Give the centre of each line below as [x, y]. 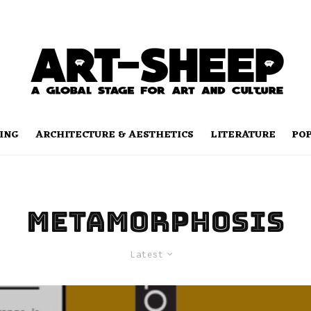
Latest [147, 254]
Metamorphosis [155, 222]
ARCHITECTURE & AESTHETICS [115, 135]
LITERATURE [243, 135]
